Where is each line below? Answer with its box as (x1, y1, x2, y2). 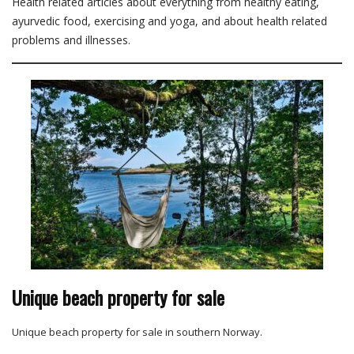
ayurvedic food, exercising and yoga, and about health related (12, 13, 327, 29)
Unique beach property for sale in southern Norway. (12, 325, 262, 340)
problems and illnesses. (12, 32, 130, 48)
